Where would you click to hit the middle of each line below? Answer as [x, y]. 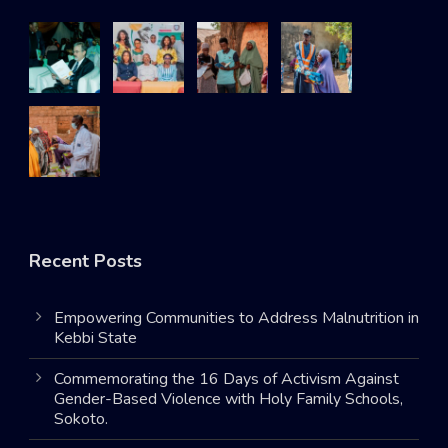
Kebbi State [95, 337]
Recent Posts [85, 260]
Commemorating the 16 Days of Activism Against [226, 378]
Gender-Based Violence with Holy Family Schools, [228, 398]
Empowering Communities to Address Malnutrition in [236, 317]
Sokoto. [81, 418]
